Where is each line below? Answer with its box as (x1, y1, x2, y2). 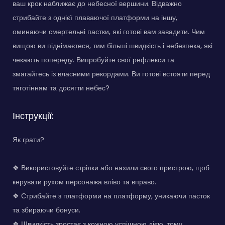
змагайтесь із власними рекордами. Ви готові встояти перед (13, 69, 210, 79)
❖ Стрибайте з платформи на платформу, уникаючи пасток (13, 191, 210, 201)
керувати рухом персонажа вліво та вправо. (13, 177, 156, 187)
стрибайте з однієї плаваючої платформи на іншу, (13, 13, 177, 23)
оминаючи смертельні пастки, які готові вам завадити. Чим (13, 27, 205, 37)
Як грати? (13, 135, 44, 145)
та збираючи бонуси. (13, 205, 80, 215)
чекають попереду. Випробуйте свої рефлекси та (13, 55, 174, 65)
